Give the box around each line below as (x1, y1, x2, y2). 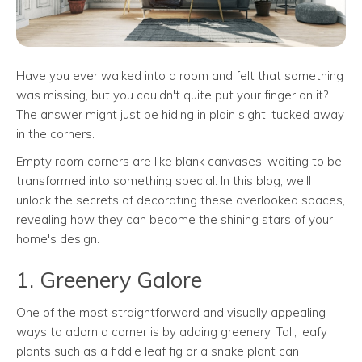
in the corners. (16, 125, 95, 141)
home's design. (16, 230, 99, 246)
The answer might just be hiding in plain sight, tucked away (16, 106, 344, 122)
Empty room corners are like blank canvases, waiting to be (16, 153, 342, 169)
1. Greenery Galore (16, 265, 202, 293)
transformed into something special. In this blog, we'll (16, 172, 311, 188)
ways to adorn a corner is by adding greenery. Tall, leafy (16, 323, 327, 339)
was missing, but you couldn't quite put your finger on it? (16, 86, 328, 103)
